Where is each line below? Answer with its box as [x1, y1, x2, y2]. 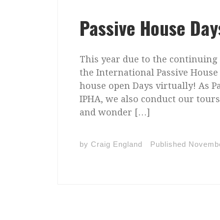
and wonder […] [80, 107, 151, 117]
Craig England [91, 140, 143, 149]
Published [150, 140, 189, 149]
